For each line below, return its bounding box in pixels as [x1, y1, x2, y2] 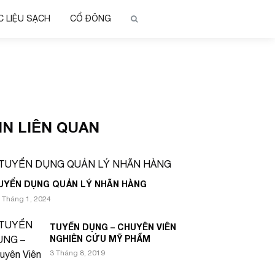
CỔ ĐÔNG [70, 14, 111, 23]
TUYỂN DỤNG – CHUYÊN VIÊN [50, 222, 176, 233]
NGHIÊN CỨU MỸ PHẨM [50, 233, 150, 244]
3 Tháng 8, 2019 [50, 249, 105, 258]
